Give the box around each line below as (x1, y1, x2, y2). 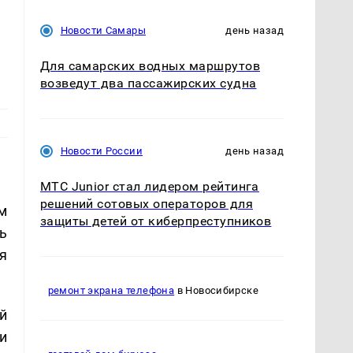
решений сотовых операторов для (39, 195, 253, 211)
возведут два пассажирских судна (39, 75, 257, 91)
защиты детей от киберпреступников (39, 213, 272, 229)
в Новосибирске (174, 284, 259, 297)
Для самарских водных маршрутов (39, 58, 260, 73)
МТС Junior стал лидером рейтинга (39, 178, 259, 194)
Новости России (60, 144, 143, 157)
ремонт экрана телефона (47, 284, 175, 297)
